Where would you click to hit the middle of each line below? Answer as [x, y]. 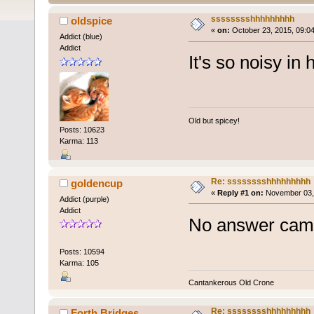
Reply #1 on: [240, 192]
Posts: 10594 [82, 251]
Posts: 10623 [82, 129]
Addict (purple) [84, 199]
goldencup [97, 183]
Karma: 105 [79, 262]
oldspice [92, 21]
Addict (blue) [81, 37]
